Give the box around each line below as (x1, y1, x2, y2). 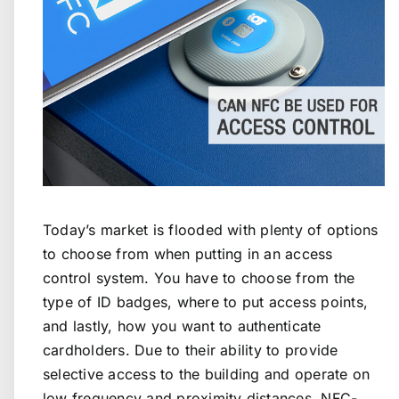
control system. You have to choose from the (43, 268, 355, 287)
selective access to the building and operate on (43, 364, 370, 383)
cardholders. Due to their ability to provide (43, 340, 338, 359)
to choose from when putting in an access (43, 244, 333, 263)
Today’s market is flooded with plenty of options (43, 220, 379, 239)
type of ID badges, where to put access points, (43, 292, 369, 311)
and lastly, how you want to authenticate (43, 316, 322, 335)
